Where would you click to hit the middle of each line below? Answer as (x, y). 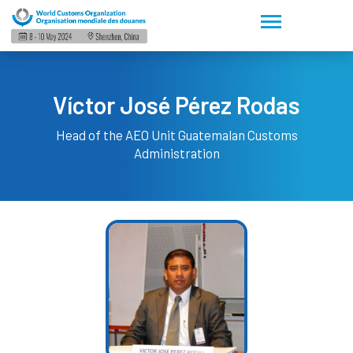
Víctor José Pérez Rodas (176, 105)
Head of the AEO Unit (117, 135)
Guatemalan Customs (238, 135)
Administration (176, 153)
